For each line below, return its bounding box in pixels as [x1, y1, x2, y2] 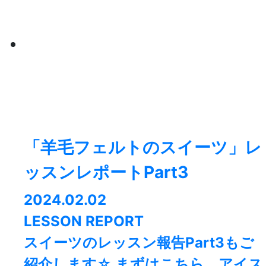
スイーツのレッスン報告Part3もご [24, 234, 254, 252]
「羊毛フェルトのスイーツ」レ [24, 137, 262, 158]
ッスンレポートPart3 [24, 162, 189, 183]
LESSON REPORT [24, 213, 144, 230]
